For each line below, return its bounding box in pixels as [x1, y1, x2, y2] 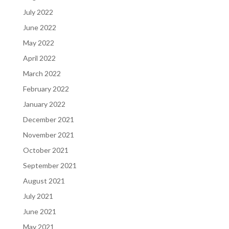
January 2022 [22, 99, 65, 108]
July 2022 [22, 7, 53, 16]
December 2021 [22, 114, 74, 124]
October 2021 [22, 145, 68, 154]
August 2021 [22, 176, 65, 185]
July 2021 [22, 191, 53, 200]
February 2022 [22, 84, 69, 93]
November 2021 [22, 130, 74, 139]
